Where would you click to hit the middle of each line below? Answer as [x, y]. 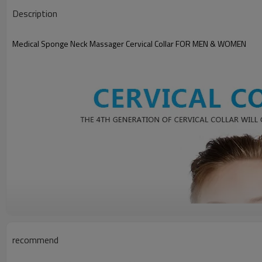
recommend [35, 240]
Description [35, 13]
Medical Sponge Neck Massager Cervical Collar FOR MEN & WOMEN [129, 44]
